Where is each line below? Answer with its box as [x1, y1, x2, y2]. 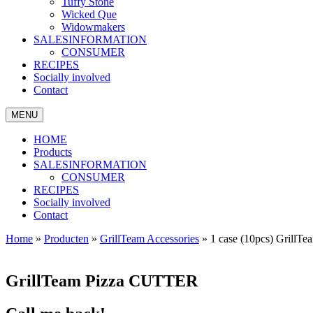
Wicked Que [61, 8, 117, 20]
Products [34, 146, 72, 158]
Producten [44, 233, 89, 245]
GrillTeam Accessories [100, 233, 199, 245]
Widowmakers [61, 21, 125, 33]
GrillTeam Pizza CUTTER [6, 271, 198, 290]
